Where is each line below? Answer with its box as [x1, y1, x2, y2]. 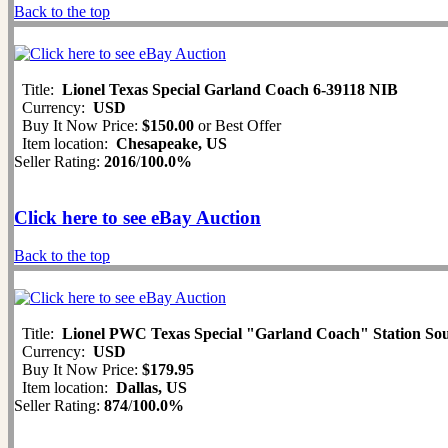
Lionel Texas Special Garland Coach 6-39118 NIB [62, 81, 398, 99]
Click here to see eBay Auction [14, 207, 261, 229]
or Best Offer [194, 117, 281, 135]
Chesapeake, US [116, 135, 227, 153]
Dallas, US [116, 379, 187, 397]
